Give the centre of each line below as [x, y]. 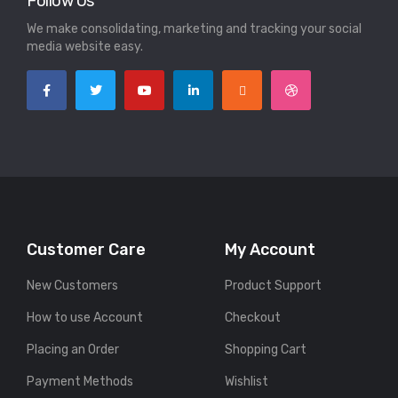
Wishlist [247, 382]
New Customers [72, 286]
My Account [271, 250]
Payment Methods [80, 382]
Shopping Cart [266, 350]
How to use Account [85, 318]
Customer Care [86, 250]
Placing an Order [73, 350]
